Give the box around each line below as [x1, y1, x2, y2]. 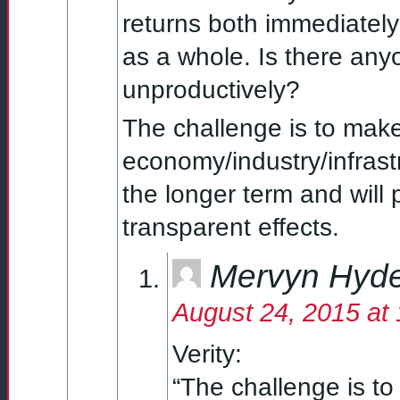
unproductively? [122, 76, 300, 104]
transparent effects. [122, 213, 339, 242]
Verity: [172, 339, 242, 368]
